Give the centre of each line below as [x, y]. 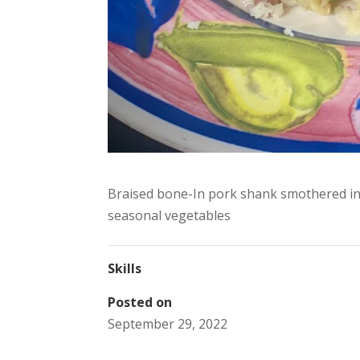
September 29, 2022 [168, 323]
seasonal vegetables [170, 215]
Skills [125, 268]
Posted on [140, 302]
